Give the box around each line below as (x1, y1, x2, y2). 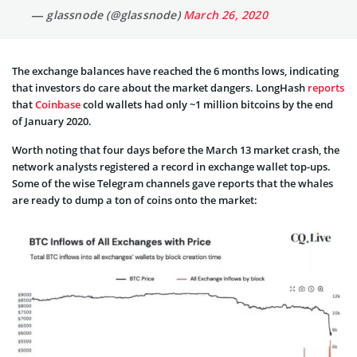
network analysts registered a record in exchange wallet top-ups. (12, 159, 331, 175)
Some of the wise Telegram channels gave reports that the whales (12, 176, 333, 191)
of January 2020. (12, 114, 92, 129)
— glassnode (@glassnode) (32, 7, 183, 23)
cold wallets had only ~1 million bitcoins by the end (80, 97, 333, 112)
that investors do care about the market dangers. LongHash (12, 80, 308, 96)
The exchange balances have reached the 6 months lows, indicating (12, 64, 339, 79)
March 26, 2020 (183, 7, 268, 23)
